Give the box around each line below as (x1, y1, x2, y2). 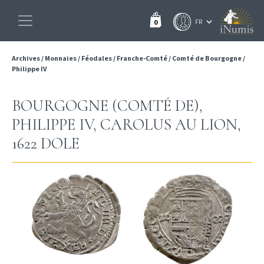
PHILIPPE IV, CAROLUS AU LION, (12, 115, 241, 134)
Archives (12, 54, 41, 62)
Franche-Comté (117, 54, 167, 62)
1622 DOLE (12, 134, 80, 153)
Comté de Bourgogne (172, 54, 242, 62)
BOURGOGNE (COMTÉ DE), (12, 96, 203, 115)
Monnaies (45, 54, 77, 62)
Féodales (81, 54, 112, 62)
